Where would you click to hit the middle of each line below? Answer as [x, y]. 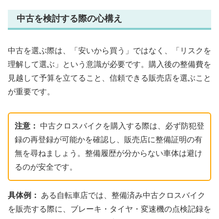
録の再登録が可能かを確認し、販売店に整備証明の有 [109, 140]
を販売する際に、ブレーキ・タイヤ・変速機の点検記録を [109, 209]
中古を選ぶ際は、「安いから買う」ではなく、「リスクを [109, 50]
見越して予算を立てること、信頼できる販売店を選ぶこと [109, 78]
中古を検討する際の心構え [69, 19]
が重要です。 [31, 91]
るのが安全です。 [46, 167]
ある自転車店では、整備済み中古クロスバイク [122, 196]
